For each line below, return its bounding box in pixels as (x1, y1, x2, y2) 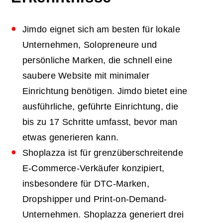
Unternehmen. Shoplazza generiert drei (22, 209, 184, 220)
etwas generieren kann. (22, 132, 119, 142)
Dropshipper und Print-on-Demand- (22, 194, 167, 204)
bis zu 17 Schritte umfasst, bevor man (22, 116, 178, 127)
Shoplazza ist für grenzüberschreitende (22, 147, 183, 158)
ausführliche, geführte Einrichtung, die (22, 101, 179, 111)
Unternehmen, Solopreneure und (22, 39, 157, 50)
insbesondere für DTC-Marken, (22, 178, 149, 189)
